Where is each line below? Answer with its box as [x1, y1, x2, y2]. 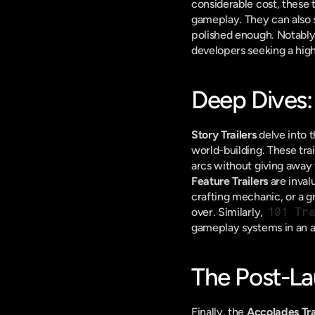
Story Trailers [191, 128, 257, 141]
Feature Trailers [191, 174, 268, 188]
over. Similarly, [191, 205, 266, 219]
